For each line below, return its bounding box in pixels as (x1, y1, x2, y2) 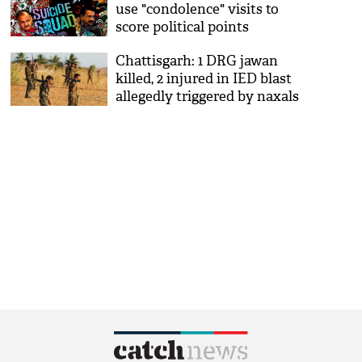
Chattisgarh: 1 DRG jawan (116, 53, 279, 69)
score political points (116, 19, 250, 36)
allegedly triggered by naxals (116, 88, 300, 105)
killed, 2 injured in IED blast (116, 70, 293, 87)
